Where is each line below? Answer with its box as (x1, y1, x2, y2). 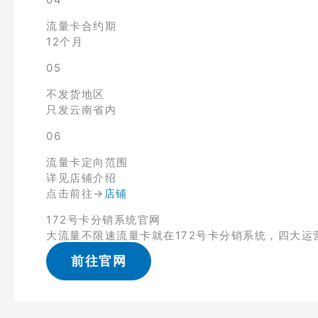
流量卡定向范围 (46, 155, 128, 169)
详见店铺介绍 (46, 171, 116, 185)
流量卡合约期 (46, 19, 116, 33)
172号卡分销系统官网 (46, 213, 161, 226)
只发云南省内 (46, 103, 116, 116)
